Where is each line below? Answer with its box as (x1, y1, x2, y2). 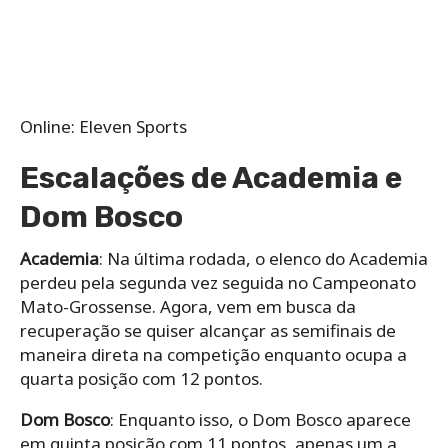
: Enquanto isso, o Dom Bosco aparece (110, 407, 411, 431)
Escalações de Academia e (20, 159, 402, 196)
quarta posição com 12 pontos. (20, 366, 263, 390)
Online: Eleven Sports (20, 114, 187, 138)
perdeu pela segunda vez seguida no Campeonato (20, 270, 416, 294)
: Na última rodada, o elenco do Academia (99, 246, 428, 270)
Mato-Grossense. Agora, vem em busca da (20, 294, 356, 318)
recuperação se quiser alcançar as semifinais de (20, 318, 396, 342)
